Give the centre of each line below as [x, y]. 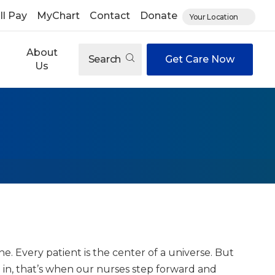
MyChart [58, 16]
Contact [110, 16]
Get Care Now [200, 59]
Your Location [214, 17]
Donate [158, 16]
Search [106, 59]
